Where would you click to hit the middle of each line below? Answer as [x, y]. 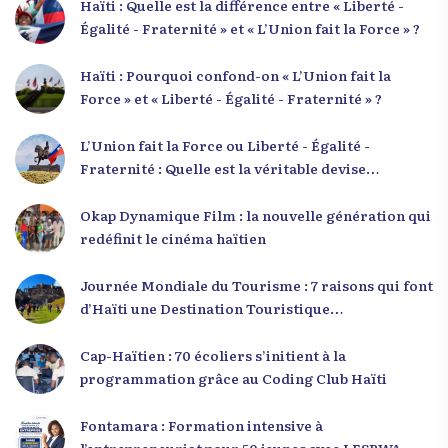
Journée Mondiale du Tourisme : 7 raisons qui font [256, 284]
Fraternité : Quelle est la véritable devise [223, 167]
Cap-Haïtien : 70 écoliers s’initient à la [213, 354]
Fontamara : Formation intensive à [201, 424]
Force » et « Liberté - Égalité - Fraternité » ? [231, 97]
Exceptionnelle [132, 330]
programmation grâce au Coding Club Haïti [233, 377]
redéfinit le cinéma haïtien [173, 237]
